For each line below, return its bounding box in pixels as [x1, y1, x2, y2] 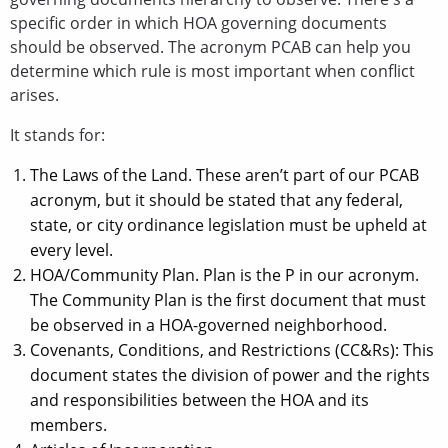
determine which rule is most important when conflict [10, 59, 415, 82]
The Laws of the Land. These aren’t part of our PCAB [30, 163, 419, 186]
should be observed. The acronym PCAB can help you [10, 35, 411, 58]
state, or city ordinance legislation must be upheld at [30, 213, 427, 236]
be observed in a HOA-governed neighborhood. [30, 313, 391, 336]
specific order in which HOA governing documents [10, 11, 387, 34]
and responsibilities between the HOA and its [30, 388, 369, 411]
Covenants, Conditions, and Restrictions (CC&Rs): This [30, 338, 434, 361]
